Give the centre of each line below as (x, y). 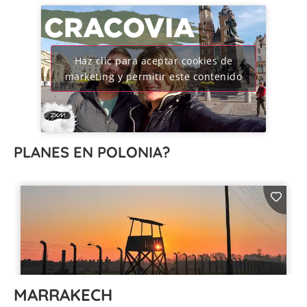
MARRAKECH (63, 294)
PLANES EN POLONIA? (92, 152)
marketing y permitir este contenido (153, 77)
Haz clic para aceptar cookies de (153, 61)
